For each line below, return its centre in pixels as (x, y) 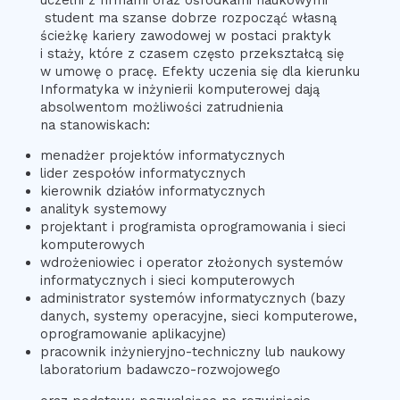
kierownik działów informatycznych (152, 192)
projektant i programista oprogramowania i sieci (192, 227)
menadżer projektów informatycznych (162, 156)
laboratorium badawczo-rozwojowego (160, 370)
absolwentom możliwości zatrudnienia (161, 107)
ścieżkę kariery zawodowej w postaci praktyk (185, 35)
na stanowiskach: (95, 125)
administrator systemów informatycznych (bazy (192, 299)
